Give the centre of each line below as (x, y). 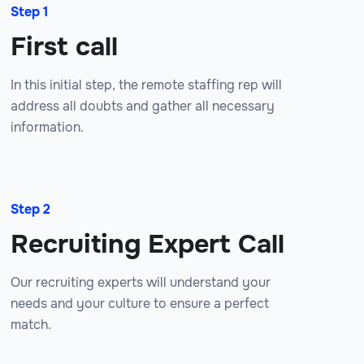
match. (31, 325)
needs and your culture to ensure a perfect (140, 304)
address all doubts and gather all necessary (143, 106)
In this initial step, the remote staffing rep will (146, 85)
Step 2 (30, 210)
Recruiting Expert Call (147, 245)
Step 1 (29, 12)
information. (47, 128)
